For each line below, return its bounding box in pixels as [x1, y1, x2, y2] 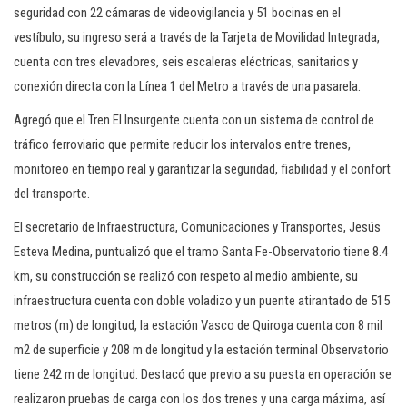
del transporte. [14, 185, 90, 202]
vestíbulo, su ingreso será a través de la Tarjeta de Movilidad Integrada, [14, 29, 380, 45]
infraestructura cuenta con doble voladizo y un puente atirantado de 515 [14, 293, 390, 309]
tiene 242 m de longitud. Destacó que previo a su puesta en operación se [14, 366, 392, 382]
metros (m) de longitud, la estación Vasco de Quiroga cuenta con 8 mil [14, 317, 382, 333]
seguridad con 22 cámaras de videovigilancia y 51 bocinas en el [14, 5, 341, 21]
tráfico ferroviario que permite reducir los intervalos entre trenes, [14, 136, 351, 153]
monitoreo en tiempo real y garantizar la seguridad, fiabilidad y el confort [14, 161, 391, 177]
